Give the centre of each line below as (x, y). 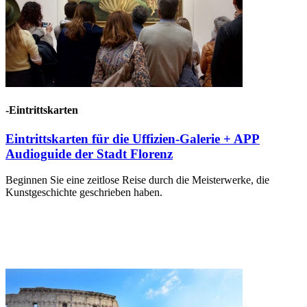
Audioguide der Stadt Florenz (89, 153)
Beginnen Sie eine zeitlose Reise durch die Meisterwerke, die (137, 180)
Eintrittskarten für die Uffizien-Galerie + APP (133, 138)
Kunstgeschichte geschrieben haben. (84, 193)
